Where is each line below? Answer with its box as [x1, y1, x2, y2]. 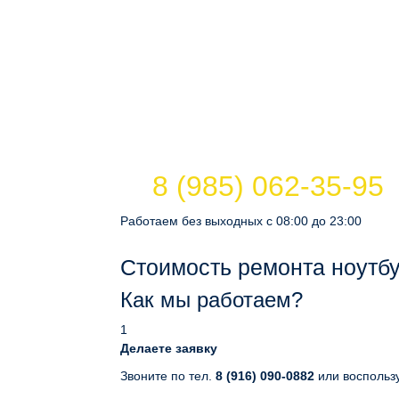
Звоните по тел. [120, 369, 212, 383]
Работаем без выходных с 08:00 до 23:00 [120, 214, 362, 228]
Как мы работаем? [120, 288, 303, 312]
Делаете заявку [120, 341, 217, 355]
